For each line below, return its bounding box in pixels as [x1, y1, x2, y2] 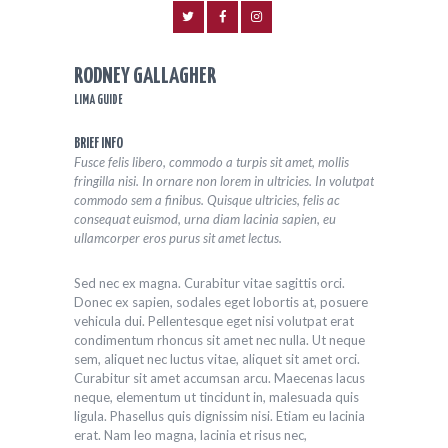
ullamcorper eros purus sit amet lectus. [74, 230, 282, 247]
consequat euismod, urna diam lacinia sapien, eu [74, 211, 336, 228]
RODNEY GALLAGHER [74, 65, 216, 89]
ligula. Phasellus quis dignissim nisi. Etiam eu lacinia [74, 408, 365, 425]
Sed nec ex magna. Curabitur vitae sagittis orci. [74, 275, 345, 292]
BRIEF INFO [74, 137, 123, 152]
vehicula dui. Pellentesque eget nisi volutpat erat [74, 313, 354, 330]
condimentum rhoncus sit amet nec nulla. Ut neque [74, 332, 365, 349]
